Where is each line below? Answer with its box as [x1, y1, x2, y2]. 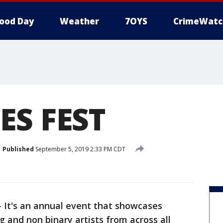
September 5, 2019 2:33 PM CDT [34, 144, 125, 153]
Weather [60, 15, 99, 27]
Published [2, 144, 34, 153]
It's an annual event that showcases [4, 200, 162, 212]
